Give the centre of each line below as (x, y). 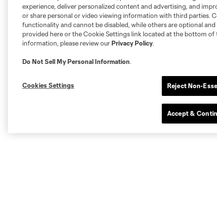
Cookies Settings (48, 85)
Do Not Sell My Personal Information (76, 62)
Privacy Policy (132, 43)
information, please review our (67, 43)
